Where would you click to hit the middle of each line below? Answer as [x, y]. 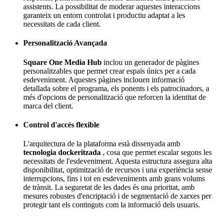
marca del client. [48, 106]
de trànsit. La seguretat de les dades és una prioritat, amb [109, 187]
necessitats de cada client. [62, 24]
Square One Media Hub [62, 62]
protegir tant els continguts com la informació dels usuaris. [112, 205]
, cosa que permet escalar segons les [156, 153]
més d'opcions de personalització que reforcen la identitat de [115, 97]
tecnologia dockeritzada [62, 153]
